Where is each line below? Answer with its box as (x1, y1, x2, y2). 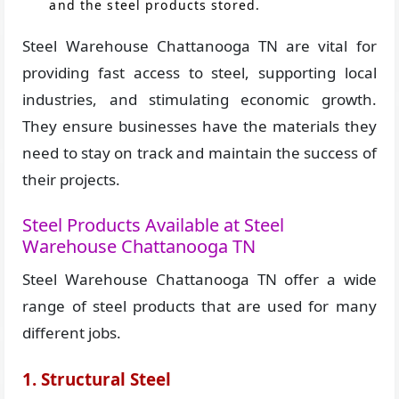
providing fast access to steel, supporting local (22, 62, 377, 83)
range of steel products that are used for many (22, 296, 377, 316)
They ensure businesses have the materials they (22, 116, 377, 136)
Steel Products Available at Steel (22, 213, 285, 237)
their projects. (22, 169, 121, 190)
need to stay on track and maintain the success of (22, 142, 377, 163)
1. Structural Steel (22, 368, 172, 392)
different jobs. (22, 322, 122, 343)
